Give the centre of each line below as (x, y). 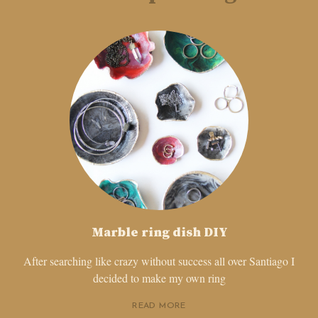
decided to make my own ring (159, 278)
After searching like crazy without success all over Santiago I (159, 261)
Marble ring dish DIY (159, 232)
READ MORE (159, 306)
